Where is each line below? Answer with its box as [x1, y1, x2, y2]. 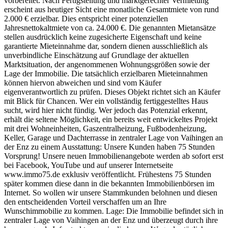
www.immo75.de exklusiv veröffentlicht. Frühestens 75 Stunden [4, 169, 211, 179]
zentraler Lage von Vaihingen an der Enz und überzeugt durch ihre [4, 215, 218, 224]
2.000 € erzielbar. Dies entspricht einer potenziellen [4, 14, 168, 23]
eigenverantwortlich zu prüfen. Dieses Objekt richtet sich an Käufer [4, 87, 220, 96]
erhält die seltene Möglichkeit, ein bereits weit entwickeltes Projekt [4, 115, 217, 124]
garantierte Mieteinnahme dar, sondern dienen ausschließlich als [4, 41, 208, 50]
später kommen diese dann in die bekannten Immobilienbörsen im [4, 179, 214, 188]
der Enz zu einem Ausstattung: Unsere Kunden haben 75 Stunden [4, 142, 215, 151]
